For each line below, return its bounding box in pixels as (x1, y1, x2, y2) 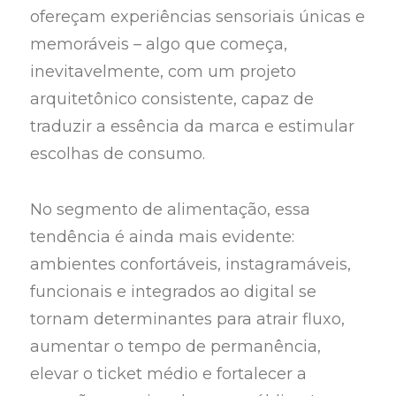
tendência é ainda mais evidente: (30, 226, 295, 247)
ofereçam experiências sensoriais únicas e (30, 7, 366, 27)
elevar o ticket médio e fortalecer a (30, 363, 308, 384)
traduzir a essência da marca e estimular (30, 117, 355, 137)
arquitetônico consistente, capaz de (30, 89, 315, 110)
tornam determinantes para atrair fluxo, (30, 308, 346, 329)
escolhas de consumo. (30, 144, 206, 164)
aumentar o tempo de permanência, (30, 336, 322, 356)
